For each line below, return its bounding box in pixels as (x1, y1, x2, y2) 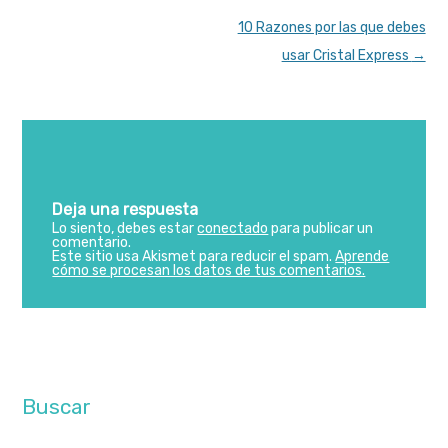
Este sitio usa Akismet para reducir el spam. (52, 247, 336, 265)
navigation (22, 46, 92, 64)
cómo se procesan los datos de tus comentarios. (52, 261, 366, 279)
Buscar (22, 393, 92, 419)
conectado (197, 219, 269, 237)
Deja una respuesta (52, 199, 199, 219)
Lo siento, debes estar (52, 219, 198, 237)
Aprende (335, 247, 390, 265)
